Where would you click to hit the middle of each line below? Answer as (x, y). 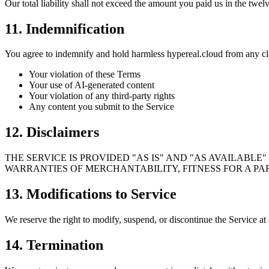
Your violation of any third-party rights (102, 96)
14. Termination (54, 245)
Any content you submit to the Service (101, 107)
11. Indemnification (65, 29)
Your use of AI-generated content (92, 85)
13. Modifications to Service (91, 194)
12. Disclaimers (52, 132)
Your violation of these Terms (85, 74)
